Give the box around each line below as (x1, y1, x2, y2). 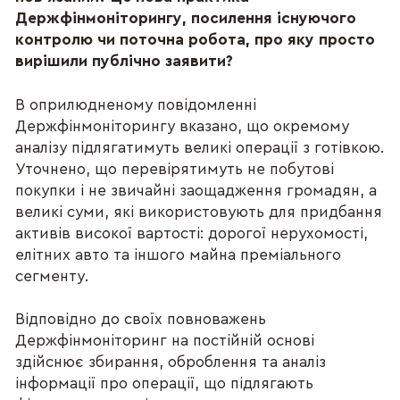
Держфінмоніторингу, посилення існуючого (15, 11, 357, 27)
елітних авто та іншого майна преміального (15, 246, 342, 262)
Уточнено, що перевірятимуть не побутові (15, 161, 335, 177)
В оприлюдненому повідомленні (15, 96, 257, 112)
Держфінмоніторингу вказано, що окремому (15, 118, 350, 134)
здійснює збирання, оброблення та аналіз (15, 354, 327, 370)
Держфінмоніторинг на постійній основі (15, 332, 315, 348)
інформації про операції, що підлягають (15, 375, 314, 391)
